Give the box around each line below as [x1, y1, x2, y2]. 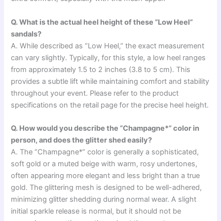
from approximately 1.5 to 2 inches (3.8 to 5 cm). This [11, 65, 191, 74]
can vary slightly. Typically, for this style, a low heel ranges [11, 53, 206, 62]
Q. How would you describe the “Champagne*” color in [11, 123, 200, 133]
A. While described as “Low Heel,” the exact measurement [11, 41, 205, 50]
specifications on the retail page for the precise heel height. [11, 100, 209, 110]
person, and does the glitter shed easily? [11, 135, 152, 145]
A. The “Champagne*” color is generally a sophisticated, [11, 147, 199, 156]
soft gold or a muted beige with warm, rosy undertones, [11, 159, 198, 168]
